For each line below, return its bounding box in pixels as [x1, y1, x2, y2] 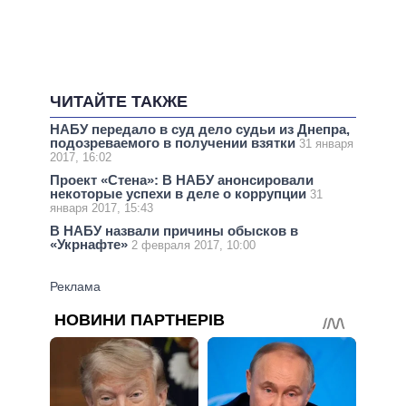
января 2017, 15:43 [50, 201, 153, 216]
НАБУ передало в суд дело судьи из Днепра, [50, 121, 350, 137]
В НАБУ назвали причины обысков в [50, 223, 298, 239]
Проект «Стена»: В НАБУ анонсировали [50, 172, 314, 188]
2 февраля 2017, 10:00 [131, 238, 256, 253]
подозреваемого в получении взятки [50, 134, 299, 150]
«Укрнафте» [50, 237, 131, 253]
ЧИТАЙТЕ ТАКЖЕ [50, 92, 188, 111]
